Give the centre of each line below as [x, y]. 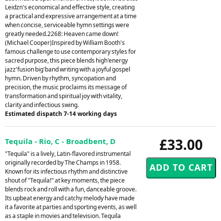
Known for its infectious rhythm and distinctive [66, 171]
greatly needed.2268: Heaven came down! [62, 34]
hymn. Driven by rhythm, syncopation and [60, 78]
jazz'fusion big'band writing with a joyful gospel [68, 69]
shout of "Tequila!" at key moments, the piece [65, 180]
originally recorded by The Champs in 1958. [63, 162]
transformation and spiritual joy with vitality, [64, 96]
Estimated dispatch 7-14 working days [61, 113]
